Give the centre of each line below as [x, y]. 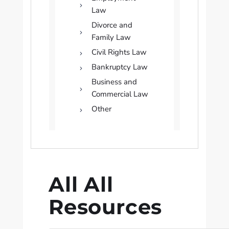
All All [81, 184]
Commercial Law [120, 94]
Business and [114, 82]
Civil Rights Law [119, 52]
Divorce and [112, 25]
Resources [106, 207]
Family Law [111, 37]
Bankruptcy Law [119, 67]
